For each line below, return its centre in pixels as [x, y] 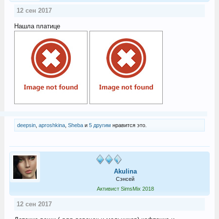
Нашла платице [37, 26]
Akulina [125, 171]
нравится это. [129, 125]
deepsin [26, 125]
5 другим [100, 125]
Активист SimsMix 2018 [125, 188]
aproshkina [52, 125]
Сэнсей [125, 179]
